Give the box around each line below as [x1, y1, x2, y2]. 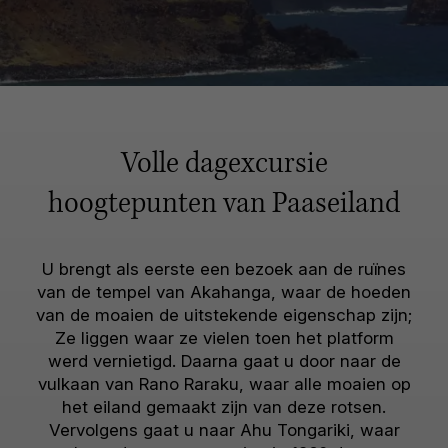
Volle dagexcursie [120, 150, 328, 182]
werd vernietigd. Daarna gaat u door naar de [47, 351, 401, 371]
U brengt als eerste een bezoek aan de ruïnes [42, 259, 406, 279]
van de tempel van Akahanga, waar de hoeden [37, 282, 411, 302]
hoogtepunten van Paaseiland [48, 190, 400, 222]
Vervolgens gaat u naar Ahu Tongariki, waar [48, 420, 400, 440]
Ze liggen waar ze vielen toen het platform [54, 328, 394, 348]
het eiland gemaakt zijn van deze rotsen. [62, 397, 386, 417]
